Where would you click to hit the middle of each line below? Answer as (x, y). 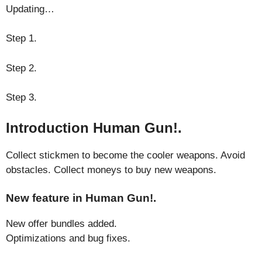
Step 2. (21, 68)
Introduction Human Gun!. (94, 127)
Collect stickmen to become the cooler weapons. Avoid (125, 155)
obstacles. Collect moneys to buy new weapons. (111, 170)
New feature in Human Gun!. (81, 198)
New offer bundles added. (61, 224)
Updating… (30, 9)
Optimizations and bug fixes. (68, 238)
